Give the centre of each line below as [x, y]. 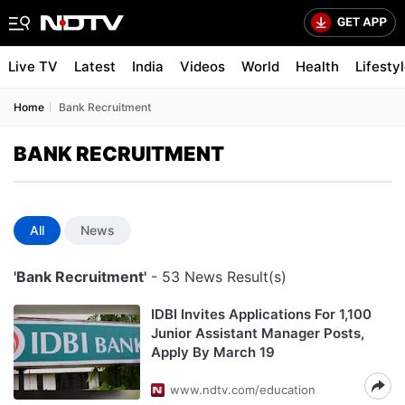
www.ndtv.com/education [243, 390]
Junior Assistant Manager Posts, [258, 333]
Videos [202, 66]
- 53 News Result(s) [217, 277]
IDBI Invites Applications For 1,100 [261, 314]
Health [317, 66]
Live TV [33, 66]
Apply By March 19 [213, 352]
